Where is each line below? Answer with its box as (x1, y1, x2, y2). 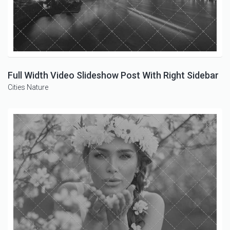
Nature (27, 83, 48, 91)
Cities (8, 83, 25, 91)
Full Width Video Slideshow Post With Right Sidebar (8, 69, 219, 81)
